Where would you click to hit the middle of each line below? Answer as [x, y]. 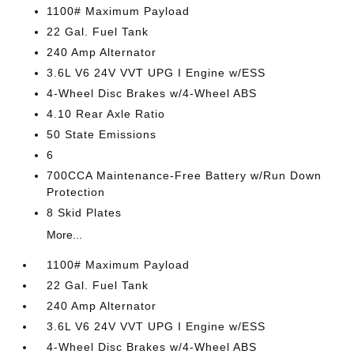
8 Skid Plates [85, 212]
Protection [76, 192]
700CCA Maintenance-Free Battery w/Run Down [185, 175]
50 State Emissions [102, 134]
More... [65, 234]
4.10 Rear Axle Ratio [106, 113]
